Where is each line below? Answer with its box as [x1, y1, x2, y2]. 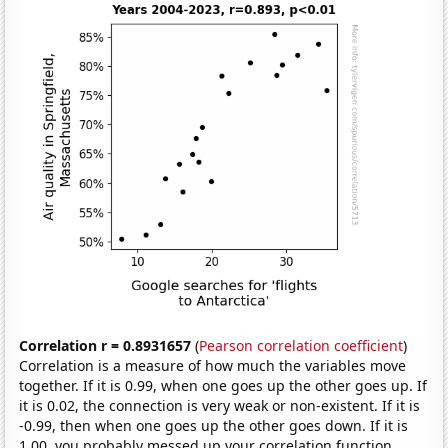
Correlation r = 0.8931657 [19, 336, 192, 356]
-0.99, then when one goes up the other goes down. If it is [19, 416, 409, 436]
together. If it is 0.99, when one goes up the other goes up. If [19, 376, 428, 396]
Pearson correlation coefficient [199, 336, 404, 356]
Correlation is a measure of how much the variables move [19, 356, 407, 376]
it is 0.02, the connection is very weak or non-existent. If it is [19, 396, 421, 416]
